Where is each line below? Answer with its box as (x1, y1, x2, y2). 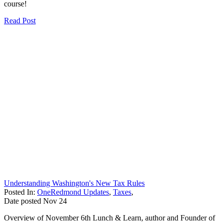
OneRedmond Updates (37, 187, 109, 196)
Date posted (4, 196, 41, 205)
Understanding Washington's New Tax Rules (4, 178, 145, 187)
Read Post (4, 16, 36, 25)
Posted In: (4, 187, 37, 196)
